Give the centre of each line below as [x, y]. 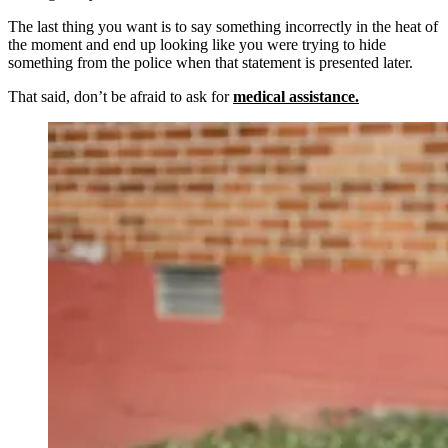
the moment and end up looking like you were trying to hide [197, 45]
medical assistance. [296, 97]
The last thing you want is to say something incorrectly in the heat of [223, 27]
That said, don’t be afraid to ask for [120, 97]
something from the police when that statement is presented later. [214, 63]
